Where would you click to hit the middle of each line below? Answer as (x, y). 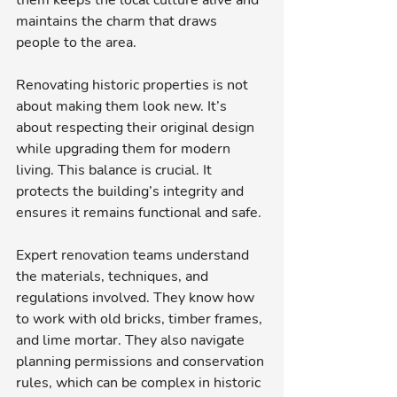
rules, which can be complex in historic (140, 383)
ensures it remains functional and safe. (139, 213)
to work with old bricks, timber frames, (141, 319)
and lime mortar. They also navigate (132, 340)
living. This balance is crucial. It (116, 170)
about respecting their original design (137, 128)
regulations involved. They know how (137, 298)
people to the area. (76, 43)
